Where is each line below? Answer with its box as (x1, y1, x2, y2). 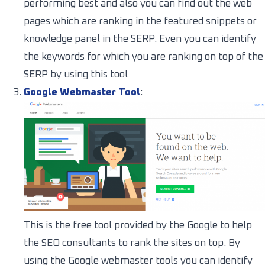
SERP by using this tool (24, 69, 128, 80)
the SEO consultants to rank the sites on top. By (24, 238, 240, 248)
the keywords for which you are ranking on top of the (24, 51, 263, 62)
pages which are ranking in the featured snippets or (24, 16, 257, 27)
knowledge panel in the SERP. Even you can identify (24, 34, 256, 44)
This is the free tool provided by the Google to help (24, 220, 252, 231)
